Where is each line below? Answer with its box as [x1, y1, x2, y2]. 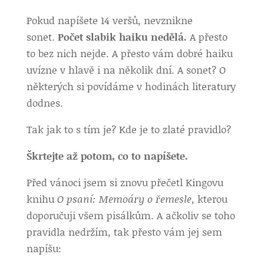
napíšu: [26, 241, 61, 255]
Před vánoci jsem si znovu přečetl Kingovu [26, 175, 223, 189]
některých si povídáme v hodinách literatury [26, 79, 236, 93]
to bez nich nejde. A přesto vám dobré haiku [26, 46, 233, 60]
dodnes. [26, 95, 63, 110]
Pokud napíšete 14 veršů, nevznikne [26, 13, 193, 27]
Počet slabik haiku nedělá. [57, 29, 187, 44]
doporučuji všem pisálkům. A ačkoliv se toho [26, 208, 235, 222]
